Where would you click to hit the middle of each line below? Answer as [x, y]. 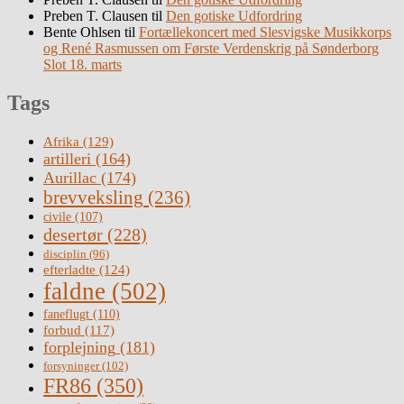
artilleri [67, 158]
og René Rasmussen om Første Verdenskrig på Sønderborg [211, 49]
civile [57, 216]
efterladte [69, 269]
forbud [62, 330]
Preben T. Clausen [96, 16]
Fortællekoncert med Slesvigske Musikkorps [265, 32]
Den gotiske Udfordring [234, 16]
